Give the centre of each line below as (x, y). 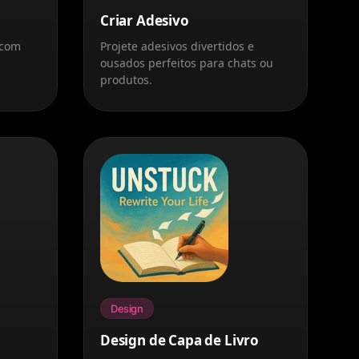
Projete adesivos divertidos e (177, 46)
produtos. (126, 79)
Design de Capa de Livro (180, 340)
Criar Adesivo (145, 20)
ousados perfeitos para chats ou (187, 63)
